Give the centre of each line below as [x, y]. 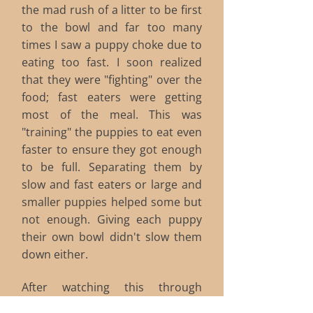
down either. [55, 254]
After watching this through [112, 287]
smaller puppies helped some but [112, 202]
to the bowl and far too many [112, 27]
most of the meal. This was [112, 115]
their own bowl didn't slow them [112, 237]
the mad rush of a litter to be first [112, 10]
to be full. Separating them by [112, 167]
